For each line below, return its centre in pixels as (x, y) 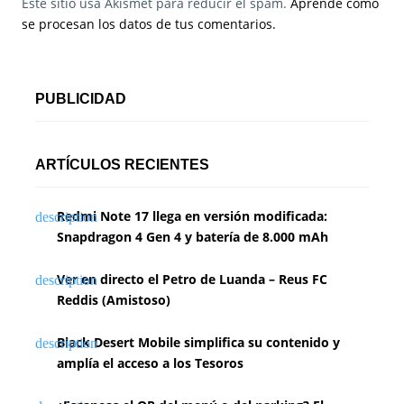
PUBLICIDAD (81, 99)
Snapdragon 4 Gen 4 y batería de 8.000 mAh (193, 237)
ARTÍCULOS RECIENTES (122, 165)
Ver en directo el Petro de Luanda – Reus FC (192, 280)
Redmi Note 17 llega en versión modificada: (192, 216)
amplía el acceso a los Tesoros (150, 363)
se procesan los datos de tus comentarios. (149, 24)
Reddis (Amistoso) (114, 300)
